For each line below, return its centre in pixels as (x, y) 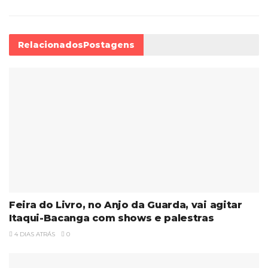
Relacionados (51, 45)
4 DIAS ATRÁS (34, 234)
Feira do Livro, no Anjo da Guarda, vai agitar (126, 205)
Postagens (109, 45)
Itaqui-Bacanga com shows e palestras (112, 218)
